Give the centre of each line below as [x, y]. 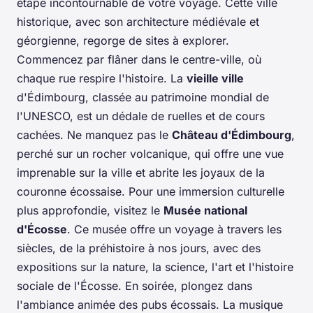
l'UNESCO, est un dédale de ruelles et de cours [141, 116]
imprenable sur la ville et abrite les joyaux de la [141, 172]
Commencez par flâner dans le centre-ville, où [139, 59]
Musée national [205, 210]
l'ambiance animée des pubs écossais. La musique [150, 304]
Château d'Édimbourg [232, 134]
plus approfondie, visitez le [90, 210]
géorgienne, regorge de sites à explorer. [123, 40]
